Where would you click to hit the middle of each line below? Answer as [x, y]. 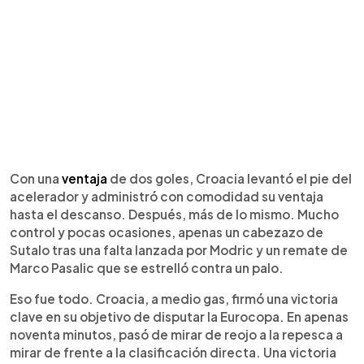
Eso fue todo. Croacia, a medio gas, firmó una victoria [174, 298]
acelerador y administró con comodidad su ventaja [167, 196]
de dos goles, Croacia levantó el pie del [231, 178]
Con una [36, 178]
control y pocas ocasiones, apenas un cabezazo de [167, 232]
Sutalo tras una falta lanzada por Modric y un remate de [179, 249]
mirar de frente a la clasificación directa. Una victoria [173, 352]
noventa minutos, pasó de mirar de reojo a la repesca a [176, 334]
